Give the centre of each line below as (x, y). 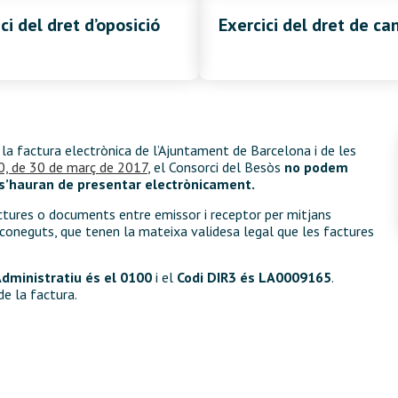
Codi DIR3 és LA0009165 (254, 278)
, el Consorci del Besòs (216, 167)
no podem (316, 167)
